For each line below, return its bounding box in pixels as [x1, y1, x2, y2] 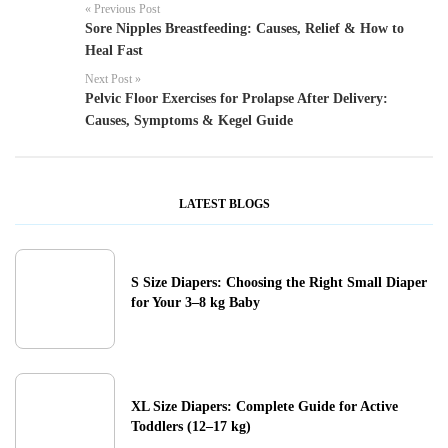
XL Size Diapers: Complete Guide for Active [131, 399, 398, 415]
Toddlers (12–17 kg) [131, 419, 251, 435]
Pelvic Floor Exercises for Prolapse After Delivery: [85, 90, 388, 106]
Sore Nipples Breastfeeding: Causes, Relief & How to [85, 20, 404, 36]
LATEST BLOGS [178, 197, 270, 212]
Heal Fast [85, 42, 143, 58]
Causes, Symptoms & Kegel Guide [85, 112, 293, 128]
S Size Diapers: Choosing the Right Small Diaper [131, 275, 427, 291]
